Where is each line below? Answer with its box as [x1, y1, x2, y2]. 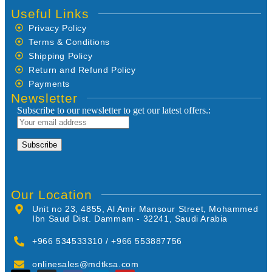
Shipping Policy [29, 50, 93, 61]
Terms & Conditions [29, 36, 110, 47]
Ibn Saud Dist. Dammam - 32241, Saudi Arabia [32, 213, 228, 223]
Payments [29, 78, 70, 89]
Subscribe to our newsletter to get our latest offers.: [17, 104, 211, 115]
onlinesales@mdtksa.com [32, 259, 139, 269]
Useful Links [11, 6, 89, 21]
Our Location [11, 187, 92, 202]
